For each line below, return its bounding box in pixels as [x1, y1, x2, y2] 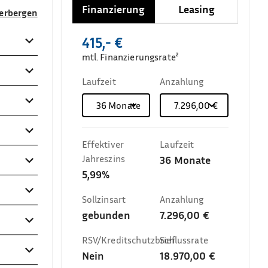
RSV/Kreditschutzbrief [81, 234, 175, 246]
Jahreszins [81, 153, 126, 165]
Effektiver [81, 138, 124, 150]
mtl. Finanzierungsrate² [81, 51, 179, 63]
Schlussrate [160, 234, 208, 246]
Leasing [178, 2, 215, 16]
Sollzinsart [81, 193, 126, 205]
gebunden [81, 208, 130, 221]
